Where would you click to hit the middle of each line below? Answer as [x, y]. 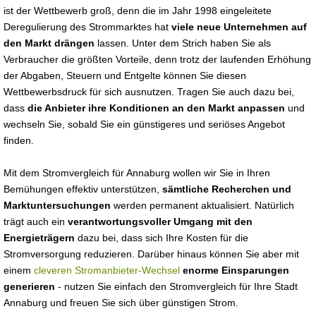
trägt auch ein [36, 221]
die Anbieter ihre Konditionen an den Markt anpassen [156, 108]
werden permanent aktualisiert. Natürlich [202, 205]
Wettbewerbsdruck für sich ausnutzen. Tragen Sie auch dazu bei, [149, 92]
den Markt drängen [49, 43]
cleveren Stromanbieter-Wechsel [107, 270]
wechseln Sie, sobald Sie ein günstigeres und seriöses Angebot [144, 124]
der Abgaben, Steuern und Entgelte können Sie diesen [125, 75]
